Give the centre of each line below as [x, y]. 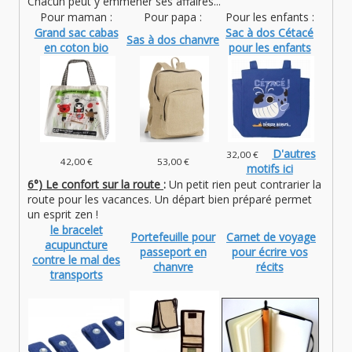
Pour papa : [173, 17]
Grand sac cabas [76, 33]
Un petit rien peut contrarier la [245, 185]
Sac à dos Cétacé [269, 33]
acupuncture [76, 245]
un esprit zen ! [66, 214]
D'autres [294, 154]
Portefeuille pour [173, 237]
